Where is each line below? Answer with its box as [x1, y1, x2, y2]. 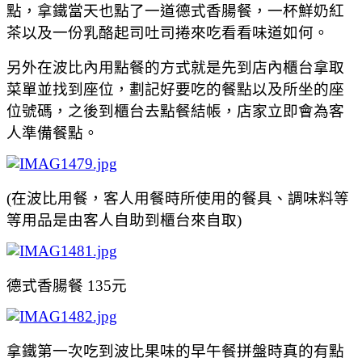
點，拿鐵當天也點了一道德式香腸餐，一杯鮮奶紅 [6, 2, 344, 19]
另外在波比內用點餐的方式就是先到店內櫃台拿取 [6, 58, 344, 76]
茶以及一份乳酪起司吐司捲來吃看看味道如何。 [6, 23, 329, 41]
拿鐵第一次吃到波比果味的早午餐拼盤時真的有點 [6, 342, 344, 360]
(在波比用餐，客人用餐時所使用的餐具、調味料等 [6, 189, 349, 207]
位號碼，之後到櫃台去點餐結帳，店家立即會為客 [6, 102, 344, 120]
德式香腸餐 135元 [6, 276, 127, 294]
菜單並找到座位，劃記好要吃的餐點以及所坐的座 [6, 80, 344, 98]
